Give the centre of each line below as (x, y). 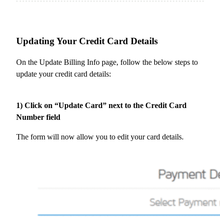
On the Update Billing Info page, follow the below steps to (107, 62)
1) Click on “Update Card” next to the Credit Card (101, 105)
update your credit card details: (64, 74)
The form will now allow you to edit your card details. (100, 137)
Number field (38, 117)
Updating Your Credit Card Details (87, 41)
